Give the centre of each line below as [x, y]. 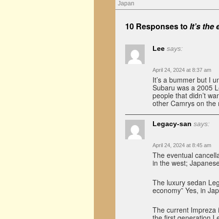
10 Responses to [157, 26]
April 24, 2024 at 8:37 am [182, 70]
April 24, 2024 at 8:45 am [182, 145]
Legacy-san [172, 124]
